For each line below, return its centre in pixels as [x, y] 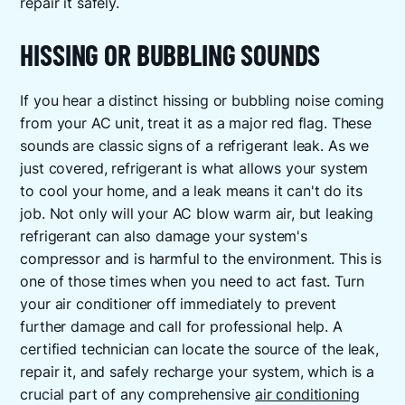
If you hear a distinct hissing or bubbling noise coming [202, 101]
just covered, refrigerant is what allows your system [194, 169]
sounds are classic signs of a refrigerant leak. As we [195, 146]
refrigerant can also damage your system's [164, 237]
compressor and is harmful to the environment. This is [201, 259]
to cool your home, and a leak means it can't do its [191, 192]
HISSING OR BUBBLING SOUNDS [170, 55]
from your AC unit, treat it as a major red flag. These [196, 124]
